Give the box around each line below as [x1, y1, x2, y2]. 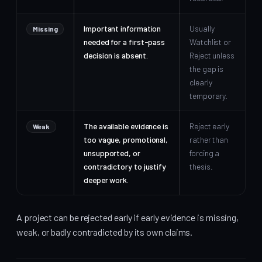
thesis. [189, 161, 213, 171]
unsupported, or [84, 147, 140, 158]
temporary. [189, 90, 228, 101]
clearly [189, 77, 212, 87]
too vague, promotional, [84, 134, 168, 144]
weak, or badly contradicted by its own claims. [16, 226, 193, 238]
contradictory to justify [84, 161, 167, 171]
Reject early [189, 120, 230, 131]
